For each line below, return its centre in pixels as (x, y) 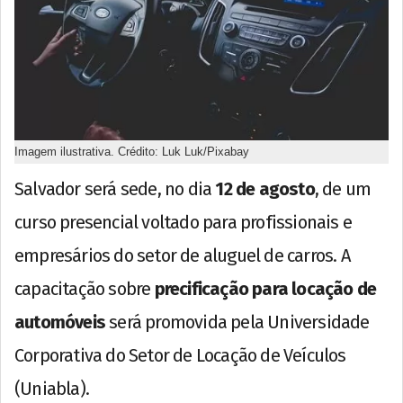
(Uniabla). (52, 389)
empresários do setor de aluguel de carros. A (182, 256)
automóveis (60, 322)
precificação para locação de (265, 289)
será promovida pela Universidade (237, 322)
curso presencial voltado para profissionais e (184, 223)
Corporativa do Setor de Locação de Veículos (180, 356)
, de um (343, 189)
